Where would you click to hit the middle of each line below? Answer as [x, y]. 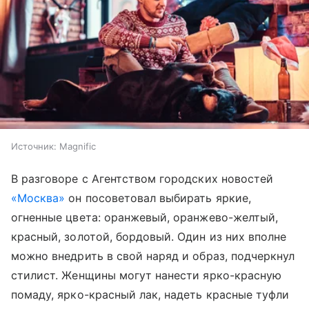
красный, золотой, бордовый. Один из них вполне [149, 236]
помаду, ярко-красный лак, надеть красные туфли [150, 294]
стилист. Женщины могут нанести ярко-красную [147, 275]
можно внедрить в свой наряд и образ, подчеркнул [153, 256]
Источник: [34, 146]
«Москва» [38, 198]
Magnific [78, 146]
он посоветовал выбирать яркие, [158, 198]
